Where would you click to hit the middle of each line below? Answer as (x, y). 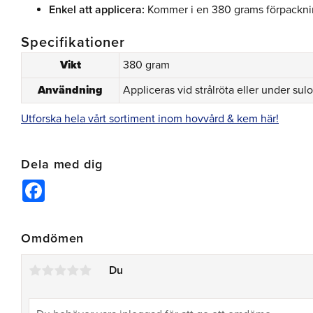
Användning (70, 90)
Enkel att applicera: (97, 10)
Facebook (69, 185)
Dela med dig (62, 164)
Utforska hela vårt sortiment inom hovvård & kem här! (150, 118)
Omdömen (53, 239)
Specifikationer (73, 43)
